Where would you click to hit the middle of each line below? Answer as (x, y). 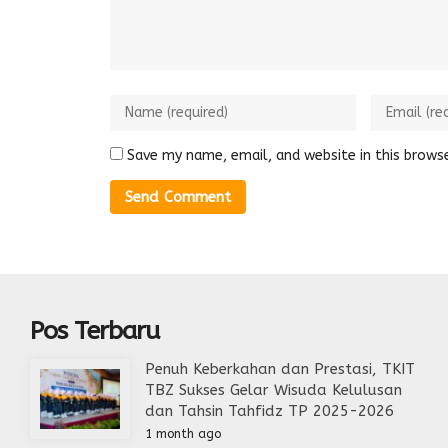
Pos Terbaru (94, 331)
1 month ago (183, 434)
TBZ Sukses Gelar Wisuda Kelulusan (273, 390)
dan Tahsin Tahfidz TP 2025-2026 (269, 411)
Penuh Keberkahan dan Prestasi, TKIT (280, 369)
